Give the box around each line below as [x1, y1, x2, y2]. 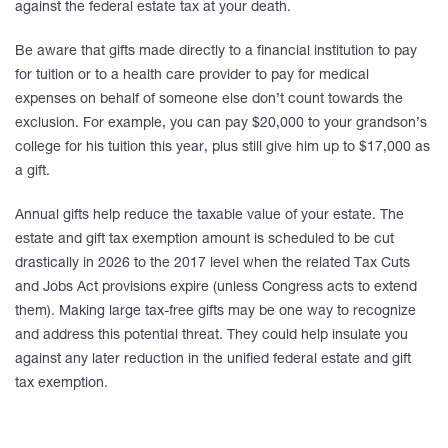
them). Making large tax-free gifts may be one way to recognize [15, 305, 416, 319]
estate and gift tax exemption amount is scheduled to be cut [15, 233, 394, 247]
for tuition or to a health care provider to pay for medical [15, 69, 369, 83]
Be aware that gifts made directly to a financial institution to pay [15, 45, 417, 59]
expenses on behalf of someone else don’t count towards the [15, 93, 403, 107]
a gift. [15, 165, 50, 179]
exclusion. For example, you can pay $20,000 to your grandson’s [15, 117, 427, 131]
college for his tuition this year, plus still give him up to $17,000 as [15, 141, 430, 155]
